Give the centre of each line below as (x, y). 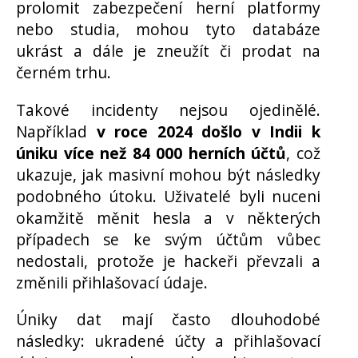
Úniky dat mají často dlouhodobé (168, 319)
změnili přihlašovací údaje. (112, 282)
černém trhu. (64, 73)
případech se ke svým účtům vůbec (168, 239)
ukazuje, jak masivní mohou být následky (168, 174)
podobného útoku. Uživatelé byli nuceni (168, 196)
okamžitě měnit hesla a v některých (168, 217)
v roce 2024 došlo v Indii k (208, 131)
